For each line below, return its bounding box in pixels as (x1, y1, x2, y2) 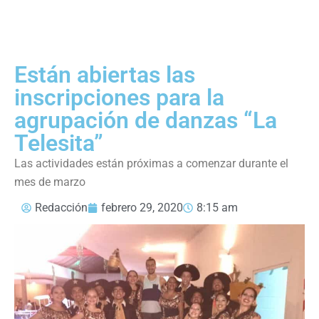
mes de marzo (14, 174, 85, 189)
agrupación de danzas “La (14, 106, 277, 134)
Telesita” (14, 129, 103, 157)
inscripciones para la (14, 83, 224, 111)
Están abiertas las (14, 61, 195, 88)
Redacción (35, 200, 88, 214)
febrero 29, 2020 (101, 200, 183, 214)
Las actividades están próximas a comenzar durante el (14, 156, 288, 170)
